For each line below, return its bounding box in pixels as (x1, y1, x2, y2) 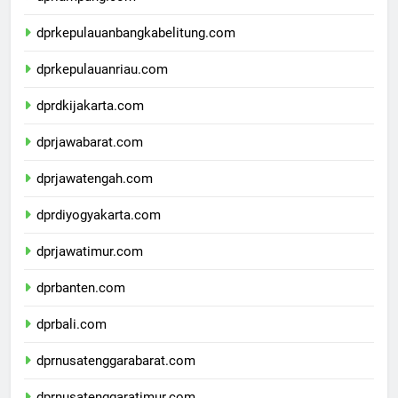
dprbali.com (36, 331, 107, 348)
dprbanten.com (36, 295, 125, 312)
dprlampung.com (36, 4, 136, 20)
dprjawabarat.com (36, 149, 143, 166)
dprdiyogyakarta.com (36, 222, 161, 239)
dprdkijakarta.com (36, 113, 144, 130)
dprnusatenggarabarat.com (36, 368, 195, 385)
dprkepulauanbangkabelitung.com (36, 40, 235, 57)
